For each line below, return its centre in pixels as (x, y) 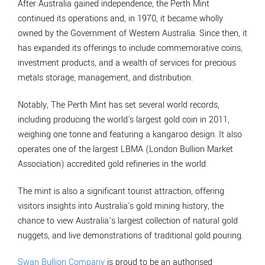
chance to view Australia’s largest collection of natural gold (128, 221)
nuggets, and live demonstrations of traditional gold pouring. (130, 235)
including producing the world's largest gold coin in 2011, (124, 119)
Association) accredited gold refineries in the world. (113, 164)
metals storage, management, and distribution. (105, 78)
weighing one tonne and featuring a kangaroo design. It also (130, 134)
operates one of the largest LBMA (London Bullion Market (125, 149)
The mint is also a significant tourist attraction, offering (121, 191)
